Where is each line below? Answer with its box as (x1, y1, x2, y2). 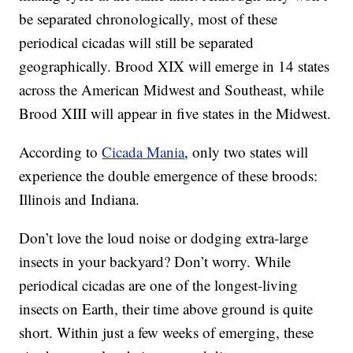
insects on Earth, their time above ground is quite (19, 299, 314, 319)
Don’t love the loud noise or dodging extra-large (19, 228, 309, 248)
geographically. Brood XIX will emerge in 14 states (19, 56, 330, 76)
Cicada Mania (102, 142, 185, 162)
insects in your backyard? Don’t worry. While (19, 251, 292, 272)
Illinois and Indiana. (19, 189, 140, 210)
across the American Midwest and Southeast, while (19, 80, 325, 100)
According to (19, 142, 102, 162)
